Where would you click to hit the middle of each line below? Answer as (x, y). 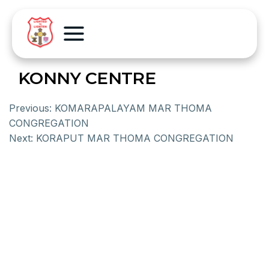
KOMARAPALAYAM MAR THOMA (133, 108)
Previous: (30, 108)
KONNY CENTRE (87, 78)
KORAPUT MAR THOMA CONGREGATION (135, 138)
